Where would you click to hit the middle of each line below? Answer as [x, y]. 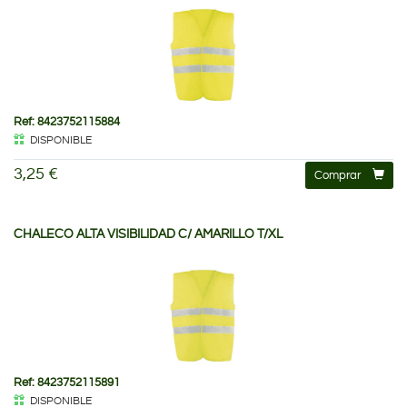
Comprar [338, 175]
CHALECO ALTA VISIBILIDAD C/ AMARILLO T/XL [148, 234]
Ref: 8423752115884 [67, 121]
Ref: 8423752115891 [67, 382]
